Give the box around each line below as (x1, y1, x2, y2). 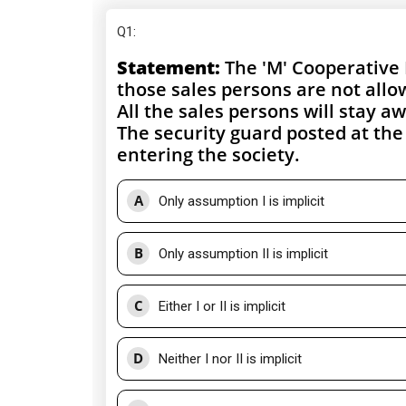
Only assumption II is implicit (159, 246, 328, 262)
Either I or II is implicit (159, 298, 285, 314)
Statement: (117, 55, 225, 80)
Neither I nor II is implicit (159, 351, 302, 367)
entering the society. (117, 142, 300, 167)
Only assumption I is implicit (159, 193, 324, 209)
